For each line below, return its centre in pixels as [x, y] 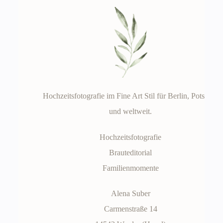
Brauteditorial [131, 152]
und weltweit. [131, 111]
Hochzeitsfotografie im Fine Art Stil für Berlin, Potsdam [131, 96]
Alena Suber [130, 194]
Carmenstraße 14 [130, 209]
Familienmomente [130, 168]
